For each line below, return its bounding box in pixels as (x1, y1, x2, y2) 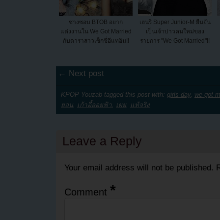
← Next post (58, 69, 105, 79)
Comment (64, 187, 110, 198)
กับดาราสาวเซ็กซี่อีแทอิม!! (62, 37, 129, 45)
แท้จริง (130, 101, 150, 109)
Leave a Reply (62, 134, 142, 148)
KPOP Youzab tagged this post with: (61, 90, 167, 98)
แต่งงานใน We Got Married (60, 28, 132, 35)
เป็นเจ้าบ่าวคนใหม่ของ (145, 28, 204, 35)
